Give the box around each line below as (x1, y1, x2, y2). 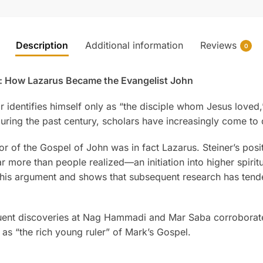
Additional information (85, 39, 183, 51)
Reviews (200, 39, 237, 51)
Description (16, 39, 68, 51)
